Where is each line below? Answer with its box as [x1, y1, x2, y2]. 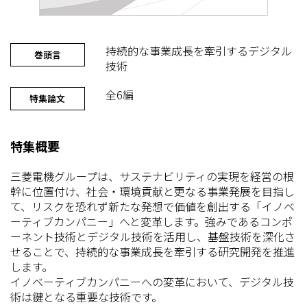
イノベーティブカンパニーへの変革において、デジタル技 [10, 273, 294, 290]
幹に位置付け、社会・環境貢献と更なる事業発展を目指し [10, 182, 295, 199]
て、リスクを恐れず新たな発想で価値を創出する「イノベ [10, 197, 295, 214]
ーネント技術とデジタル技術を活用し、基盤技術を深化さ [10, 228, 295, 245]
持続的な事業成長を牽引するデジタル [105, 42, 292, 59]
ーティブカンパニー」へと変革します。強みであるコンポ [10, 212, 293, 230]
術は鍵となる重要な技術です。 [10, 288, 162, 305]
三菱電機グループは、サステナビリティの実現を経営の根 [10, 167, 294, 184]
